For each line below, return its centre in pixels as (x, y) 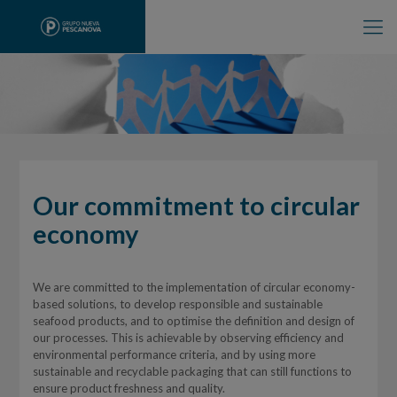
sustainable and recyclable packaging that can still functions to (192, 371)
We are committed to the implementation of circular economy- (194, 287)
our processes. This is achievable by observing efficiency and (188, 338)
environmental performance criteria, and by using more (174, 354)
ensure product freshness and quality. (128, 388)
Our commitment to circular (196, 205)
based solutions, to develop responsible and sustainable (177, 304)
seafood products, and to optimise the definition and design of (193, 321)
